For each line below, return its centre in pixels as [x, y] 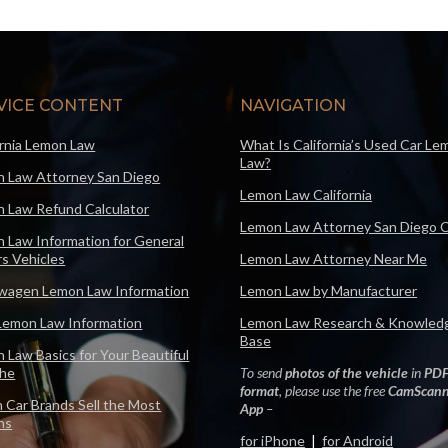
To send [263, 372]
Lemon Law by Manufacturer [329, 290]
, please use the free [334, 390]
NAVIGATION [293, 105]
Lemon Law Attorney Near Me [334, 258]
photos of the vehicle [347, 372]
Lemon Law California [306, 194]
